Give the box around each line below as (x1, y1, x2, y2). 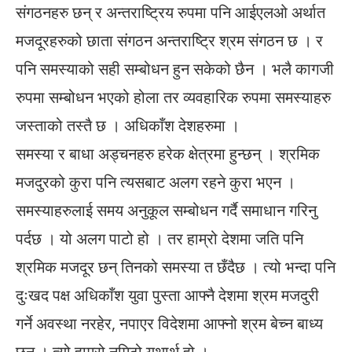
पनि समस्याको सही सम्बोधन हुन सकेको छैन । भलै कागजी (16, 58, 334, 80)
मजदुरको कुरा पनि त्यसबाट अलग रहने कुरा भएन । (16, 171, 295, 193)
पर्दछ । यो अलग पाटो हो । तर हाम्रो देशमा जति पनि (16, 228, 303, 250)
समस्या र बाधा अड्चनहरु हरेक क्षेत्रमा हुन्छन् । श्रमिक (16, 143, 320, 165)
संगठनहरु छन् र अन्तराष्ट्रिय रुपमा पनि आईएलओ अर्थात (16, 2, 325, 24)
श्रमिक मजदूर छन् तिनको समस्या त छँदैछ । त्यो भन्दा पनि (16, 256, 335, 278)
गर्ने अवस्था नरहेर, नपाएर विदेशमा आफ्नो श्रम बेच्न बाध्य (16, 313, 323, 335)
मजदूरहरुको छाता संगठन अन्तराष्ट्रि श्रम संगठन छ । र (16, 30, 323, 52)
